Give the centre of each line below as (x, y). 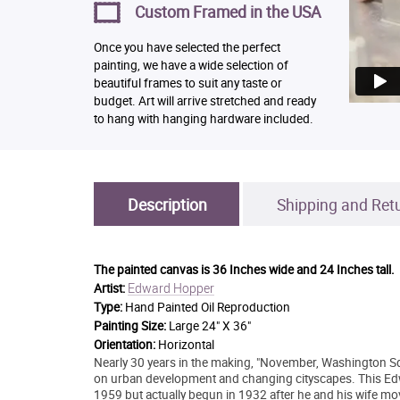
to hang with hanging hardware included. (203, 118)
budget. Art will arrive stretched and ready (204, 100)
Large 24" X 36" (209, 325)
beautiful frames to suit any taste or (187, 83)
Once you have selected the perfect (187, 47)
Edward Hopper (171, 287)
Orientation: (125, 344)
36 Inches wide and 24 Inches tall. (303, 269)
